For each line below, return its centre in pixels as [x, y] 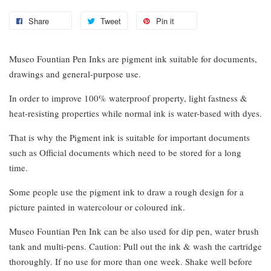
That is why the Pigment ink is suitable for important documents [129, 137]
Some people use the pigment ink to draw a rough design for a [126, 191]
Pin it [165, 21]
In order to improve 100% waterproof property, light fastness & [128, 98]
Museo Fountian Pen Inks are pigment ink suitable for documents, [133, 58]
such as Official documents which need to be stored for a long [125, 152]
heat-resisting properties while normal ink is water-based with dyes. [135, 113]
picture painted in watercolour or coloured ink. [97, 207]
